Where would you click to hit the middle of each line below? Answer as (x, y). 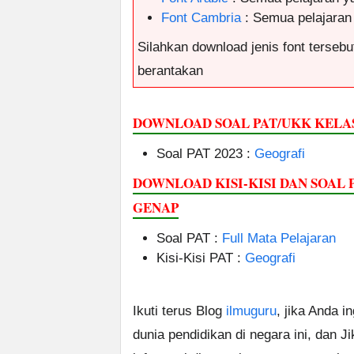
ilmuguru (251, 311)
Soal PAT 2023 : (205, 154)
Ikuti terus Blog (179, 311)
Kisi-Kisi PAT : (201, 258)
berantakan (170, 71)
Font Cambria (201, 18)
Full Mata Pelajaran (279, 239)
